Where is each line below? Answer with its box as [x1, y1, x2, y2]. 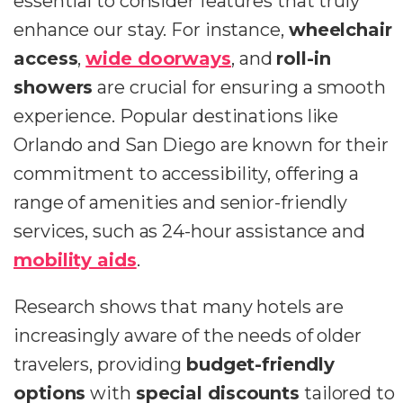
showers [13, 76, 94, 98]
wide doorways [85, 47, 231, 69]
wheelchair [288, 18, 392, 40]
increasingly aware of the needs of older [13, 324, 362, 346]
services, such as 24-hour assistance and [13, 219, 365, 242]
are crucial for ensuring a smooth [93, 76, 386, 98]
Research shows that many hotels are [13, 295, 344, 318]
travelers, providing [13, 353, 186, 375]
